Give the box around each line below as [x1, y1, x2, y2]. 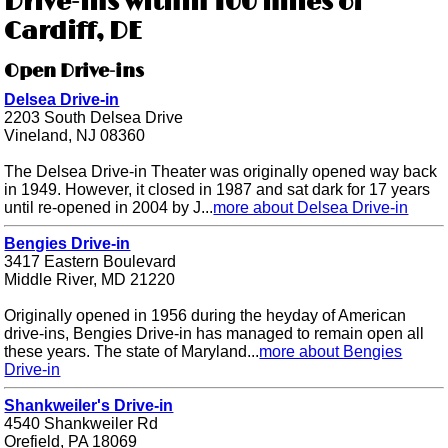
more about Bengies [259, 343, 403, 361]
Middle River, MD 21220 [4, 271, 176, 289]
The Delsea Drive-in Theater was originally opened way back [4, 163, 438, 181]
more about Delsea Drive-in [213, 199, 409, 217]
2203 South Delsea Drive [4, 109, 184, 127]
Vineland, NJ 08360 [4, 127, 146, 145]
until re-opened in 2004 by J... [4, 199, 214, 217]
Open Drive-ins [4, 61, 145, 84]
